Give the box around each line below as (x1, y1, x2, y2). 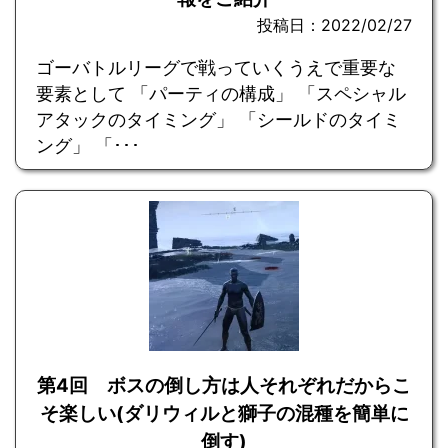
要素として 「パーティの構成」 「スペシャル (36, 82, 406, 104)
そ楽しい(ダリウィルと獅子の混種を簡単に (39, 401, 409, 425)
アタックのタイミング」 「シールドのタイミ (36, 108, 401, 130)
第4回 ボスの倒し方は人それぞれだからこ (37, 373, 411, 397)
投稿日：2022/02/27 (257, 14, 412, 35)
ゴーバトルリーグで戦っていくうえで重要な (36, 56, 396, 78)
